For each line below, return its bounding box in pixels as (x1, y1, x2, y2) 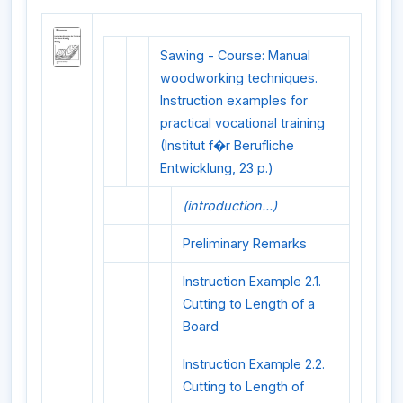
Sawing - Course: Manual (160, 48, 310, 64)
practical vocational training (160, 115, 325, 131)
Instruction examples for (160, 93, 308, 109)
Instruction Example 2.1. (183, 273, 321, 290)
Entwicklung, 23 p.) (160, 160, 273, 176)
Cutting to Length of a (183, 296, 315, 312)
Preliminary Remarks (183, 236, 307, 252)
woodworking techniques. (160, 70, 318, 86)
